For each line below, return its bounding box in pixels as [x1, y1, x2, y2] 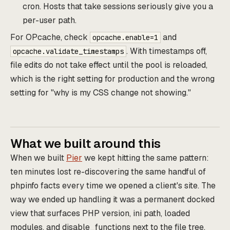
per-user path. [23, 14, 76, 26]
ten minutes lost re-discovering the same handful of [10, 166, 206, 177]
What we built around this [10, 135, 161, 151]
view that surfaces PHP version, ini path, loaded [10, 207, 190, 219]
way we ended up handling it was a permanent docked [10, 194, 215, 205]
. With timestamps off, [126, 45, 207, 56]
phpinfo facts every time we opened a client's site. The [10, 180, 216, 191]
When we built [10, 152, 66, 163]
